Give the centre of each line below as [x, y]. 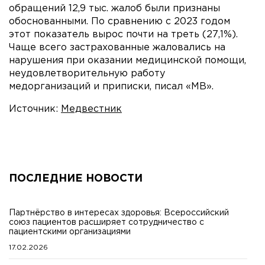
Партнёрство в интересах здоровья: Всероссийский [119, 213]
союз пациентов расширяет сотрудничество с [106, 222]
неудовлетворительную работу [87, 73]
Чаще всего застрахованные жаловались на [117, 47]
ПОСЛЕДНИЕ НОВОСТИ [76, 178]
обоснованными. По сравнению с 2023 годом [119, 21]
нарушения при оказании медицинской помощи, [127, 60]
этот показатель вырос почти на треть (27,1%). [123, 34]
